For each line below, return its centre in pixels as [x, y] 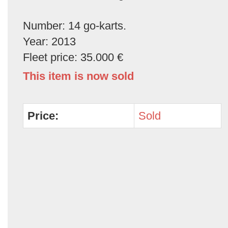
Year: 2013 [49, 42]
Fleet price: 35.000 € [73, 58]
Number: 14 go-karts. [75, 26]
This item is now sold [78, 76]
